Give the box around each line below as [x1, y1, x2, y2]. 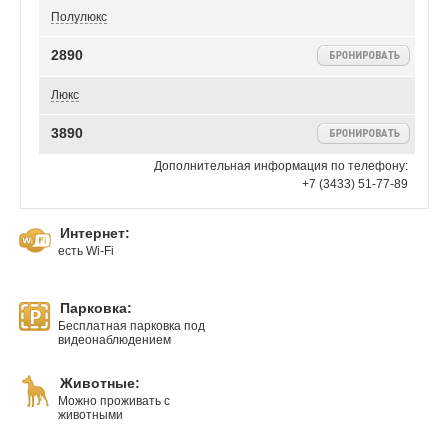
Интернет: [60, 225, 130, 242]
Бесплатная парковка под [58, 319, 205, 333]
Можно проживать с [58, 394, 170, 408]
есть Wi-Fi [58, 244, 114, 258]
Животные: [60, 375, 140, 392]
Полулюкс [51, 10, 107, 24]
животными [58, 408, 123, 422]
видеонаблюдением [58, 333, 171, 347]
